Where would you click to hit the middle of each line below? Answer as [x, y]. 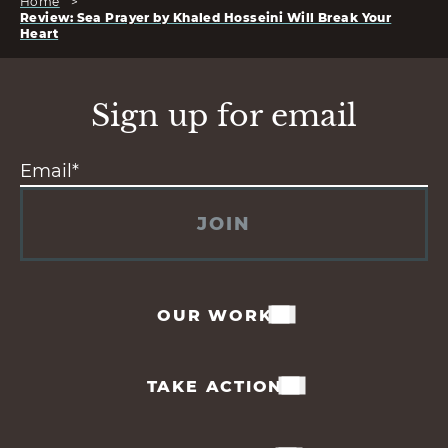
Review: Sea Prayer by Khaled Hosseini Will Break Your [206, 17]
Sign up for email [224, 115]
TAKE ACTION [215, 386]
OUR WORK [215, 315]
